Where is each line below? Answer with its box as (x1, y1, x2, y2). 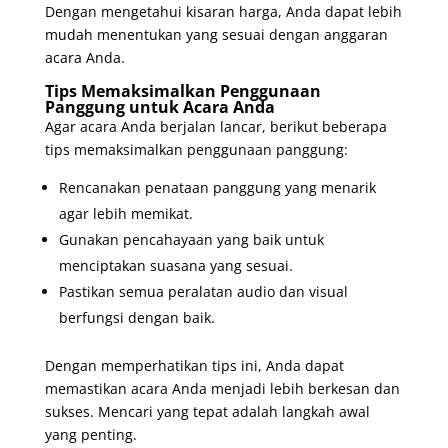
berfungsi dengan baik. (58, 307, 215, 327)
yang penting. (44, 424, 137, 444)
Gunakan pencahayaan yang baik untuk (58, 229, 324, 249)
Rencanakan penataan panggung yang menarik (58, 177, 376, 197)
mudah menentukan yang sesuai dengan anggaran (44, 24, 388, 44)
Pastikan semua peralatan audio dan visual (58, 281, 348, 301)
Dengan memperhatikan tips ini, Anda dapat (44, 355, 344, 375)
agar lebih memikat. (58, 203, 193, 223)
